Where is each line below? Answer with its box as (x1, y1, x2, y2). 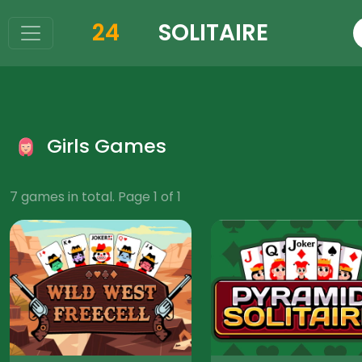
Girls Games (42, 132, 166, 159)
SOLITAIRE (158, 17, 268, 48)
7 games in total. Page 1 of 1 (10, 187, 181, 206)
